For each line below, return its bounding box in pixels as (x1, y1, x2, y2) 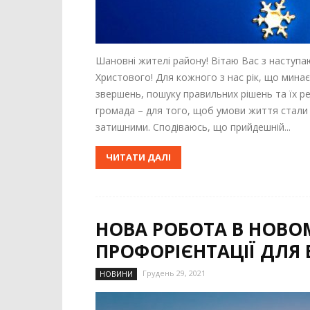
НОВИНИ (100, 268, 133, 279)
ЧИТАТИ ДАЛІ (106, 151, 171, 163)
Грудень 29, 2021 (143, 268, 206, 278)
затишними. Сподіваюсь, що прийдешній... (95, 120, 291, 134)
